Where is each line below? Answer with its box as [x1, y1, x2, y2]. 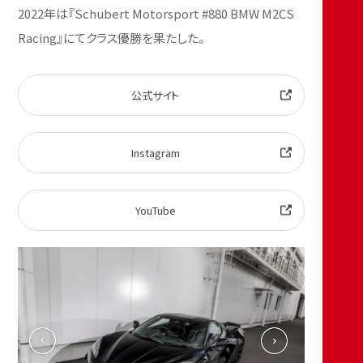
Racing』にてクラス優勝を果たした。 [18, 29, 206, 47]
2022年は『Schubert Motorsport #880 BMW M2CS [18, 5, 295, 23]
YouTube [135, 203, 176, 219]
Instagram [130, 145, 180, 161]
